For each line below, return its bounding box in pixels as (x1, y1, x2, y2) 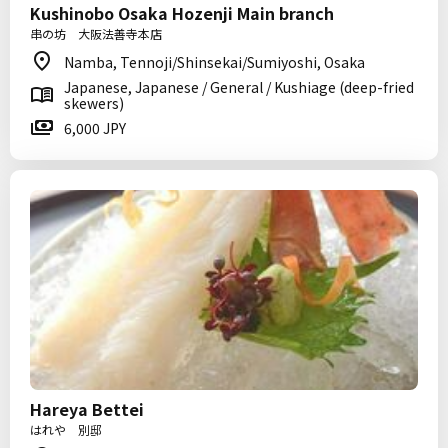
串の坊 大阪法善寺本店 (30, 25, 162, 42)
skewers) (64, 93, 124, 113)
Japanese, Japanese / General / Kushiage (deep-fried (64, 77, 414, 97)
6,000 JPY (64, 118, 126, 138)
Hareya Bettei (30, 397, 144, 421)
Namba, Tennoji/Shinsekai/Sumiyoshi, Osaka (64, 52, 365, 72)
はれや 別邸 (30, 421, 102, 438)
